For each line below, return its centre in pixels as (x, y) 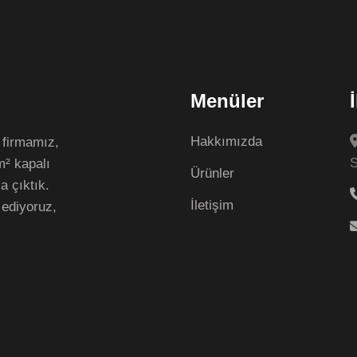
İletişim (212, 205)
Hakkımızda (226, 141)
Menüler (227, 101)
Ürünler (212, 173)
